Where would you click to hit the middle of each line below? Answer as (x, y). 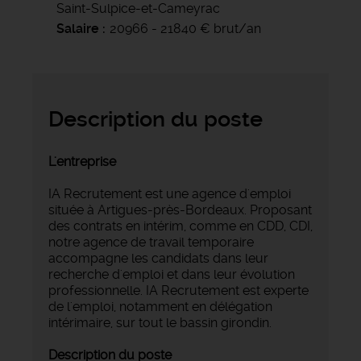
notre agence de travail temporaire (151, 242)
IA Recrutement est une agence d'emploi (170, 193)
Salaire (78, 28)
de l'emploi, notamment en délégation (160, 306)
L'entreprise (82, 161)
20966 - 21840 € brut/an (185, 28)
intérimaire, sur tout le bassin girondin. (160, 322)
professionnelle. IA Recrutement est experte (178, 290)
